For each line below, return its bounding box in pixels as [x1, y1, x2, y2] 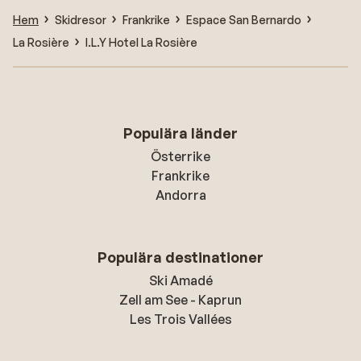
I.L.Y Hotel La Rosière [85, 35, 197, 49]
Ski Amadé [148, 272, 213, 288]
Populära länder [123, 124, 238, 142]
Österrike [151, 148, 210, 164]
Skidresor [55, 12, 106, 27]
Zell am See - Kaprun [119, 292, 242, 308]
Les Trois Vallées [129, 311, 232, 327]
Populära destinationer [98, 248, 263, 266]
